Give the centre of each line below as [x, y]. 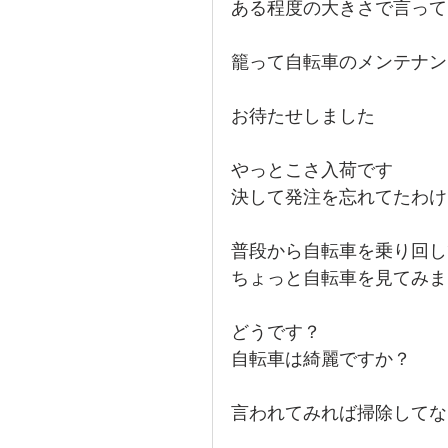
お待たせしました [303, 116]
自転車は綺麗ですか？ [321, 359]
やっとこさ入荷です [312, 170]
